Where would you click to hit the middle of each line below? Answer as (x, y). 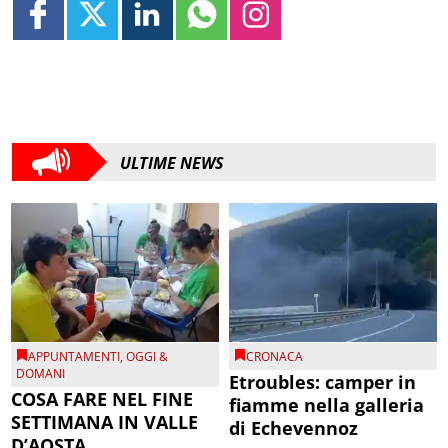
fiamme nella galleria (326, 404)
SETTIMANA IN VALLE (105, 421)
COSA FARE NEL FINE (102, 398)
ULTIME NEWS (172, 163)
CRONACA (274, 356)
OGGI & (147, 356)
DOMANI (41, 373)
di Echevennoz (293, 427)
